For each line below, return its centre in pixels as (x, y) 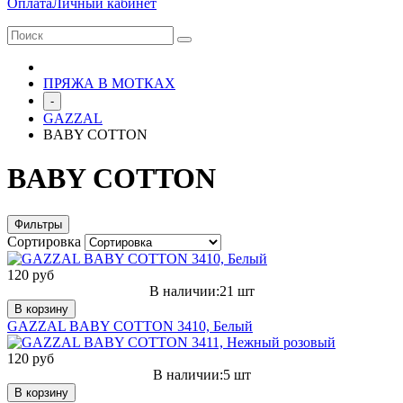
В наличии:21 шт (201, 291)
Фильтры (38, 224)
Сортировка (46, 241)
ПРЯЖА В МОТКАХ (109, 83)
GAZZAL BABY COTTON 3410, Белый (130, 326)
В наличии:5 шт (201, 374)
